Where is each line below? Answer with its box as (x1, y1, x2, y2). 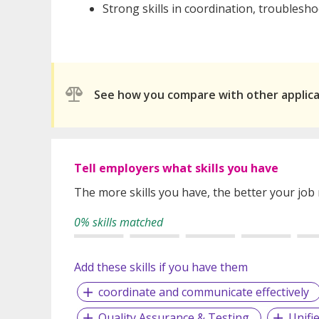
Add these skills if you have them (74, 258, 248, 275)
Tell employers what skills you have (74, 159, 278, 176)
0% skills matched (74, 214, 163, 230)
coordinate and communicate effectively (98, 283, 309, 300)
